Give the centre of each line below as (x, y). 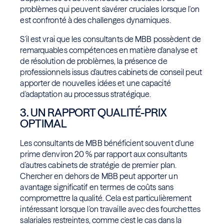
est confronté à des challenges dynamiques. (95, 20)
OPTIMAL (43, 124)
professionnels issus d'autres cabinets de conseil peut (111, 72)
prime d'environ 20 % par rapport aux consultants (104, 154)
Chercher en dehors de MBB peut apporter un (99, 176)
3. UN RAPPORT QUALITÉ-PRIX (93, 113)
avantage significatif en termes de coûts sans (97, 187)
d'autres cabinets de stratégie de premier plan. (98, 165)
